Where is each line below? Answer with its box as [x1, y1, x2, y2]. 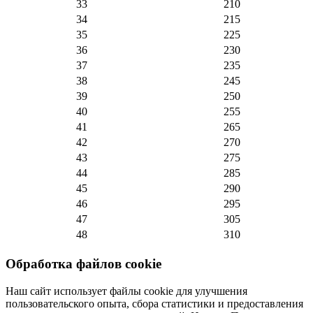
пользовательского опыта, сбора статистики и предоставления [6, 297, 303, 310]
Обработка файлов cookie [6, 256, 161, 272]
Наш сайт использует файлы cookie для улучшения [6, 284, 247, 297]
